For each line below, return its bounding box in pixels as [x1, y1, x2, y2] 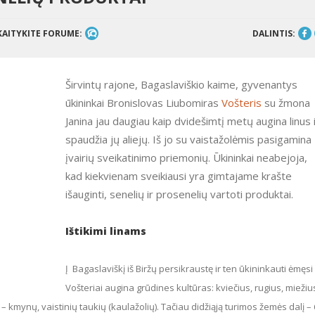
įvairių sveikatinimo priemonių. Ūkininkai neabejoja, [65, 150, 307, 165]
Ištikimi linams [65, 224, 146, 238]
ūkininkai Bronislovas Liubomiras [65, 96, 221, 110]
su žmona [262, 96, 310, 110]
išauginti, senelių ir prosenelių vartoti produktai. [65, 187, 293, 201]
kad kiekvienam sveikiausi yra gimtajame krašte [65, 169, 292, 183]
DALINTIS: [252, 27, 295, 39]
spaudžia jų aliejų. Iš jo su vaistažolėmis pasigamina [65, 132, 311, 146]
